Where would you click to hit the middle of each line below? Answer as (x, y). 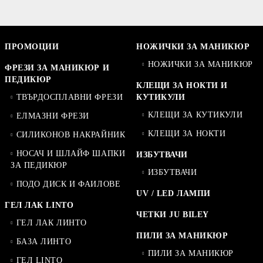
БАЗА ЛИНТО (44, 242)
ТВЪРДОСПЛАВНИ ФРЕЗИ (70, 97)
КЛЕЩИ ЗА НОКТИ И (182, 86)
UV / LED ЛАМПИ (173, 194)
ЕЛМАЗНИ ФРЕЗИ (53, 116)
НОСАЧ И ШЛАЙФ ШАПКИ (71, 154)
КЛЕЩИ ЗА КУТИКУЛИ (195, 115)
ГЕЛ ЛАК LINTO (39, 205)
